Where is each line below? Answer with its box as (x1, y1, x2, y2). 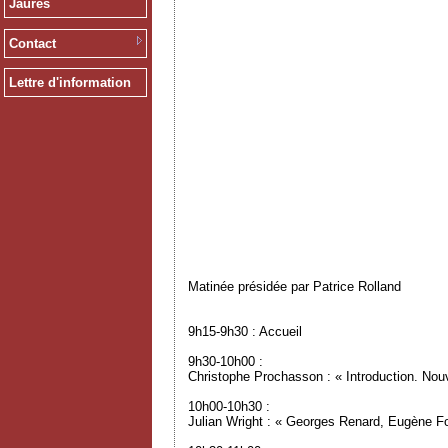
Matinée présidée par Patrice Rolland (188, 279, 401, 294)
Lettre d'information (8, 75, 131, 91)
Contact (8, 35, 56, 51)
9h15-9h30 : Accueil (188, 324, 302, 339)
